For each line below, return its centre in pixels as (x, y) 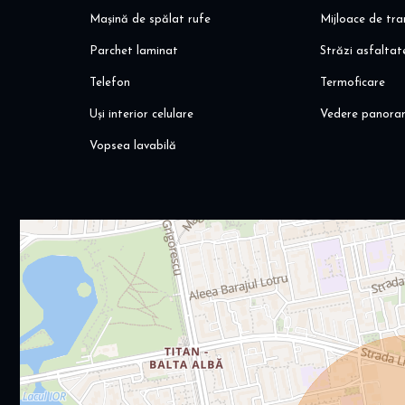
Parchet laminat (134, 52)
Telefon (110, 83)
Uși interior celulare (142, 115)
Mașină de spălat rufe (151, 20)
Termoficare (353, 83)
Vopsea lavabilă (133, 146)
